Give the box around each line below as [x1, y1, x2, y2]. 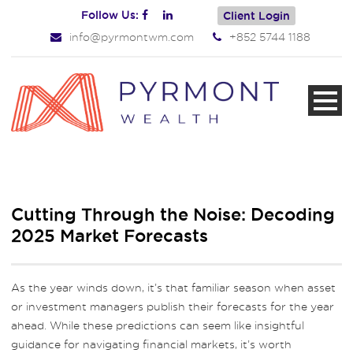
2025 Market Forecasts [11, 226, 208, 245]
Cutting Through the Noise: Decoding [11, 205, 335, 224]
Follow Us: [80, 9, 142, 21]
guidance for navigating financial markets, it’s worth [11, 337, 292, 351]
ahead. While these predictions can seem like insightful [11, 318, 304, 332]
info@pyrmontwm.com [69, 30, 194, 43]
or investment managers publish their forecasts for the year [11, 299, 334, 313]
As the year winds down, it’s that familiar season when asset [11, 281, 336, 294]
